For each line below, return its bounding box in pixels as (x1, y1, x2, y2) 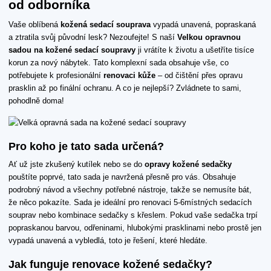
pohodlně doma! (8, 96, 64, 105)
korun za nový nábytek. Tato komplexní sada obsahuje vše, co (8, 57, 229, 67)
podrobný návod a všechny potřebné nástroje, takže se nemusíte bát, (8, 185, 252, 195)
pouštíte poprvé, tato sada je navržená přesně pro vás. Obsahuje (8, 172, 236, 182)
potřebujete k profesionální (8, 70, 103, 80)
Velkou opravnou (177, 32, 241, 42)
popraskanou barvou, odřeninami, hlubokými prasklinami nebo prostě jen (8, 223, 261, 233)
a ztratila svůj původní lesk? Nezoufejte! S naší (8, 32, 177, 42)
